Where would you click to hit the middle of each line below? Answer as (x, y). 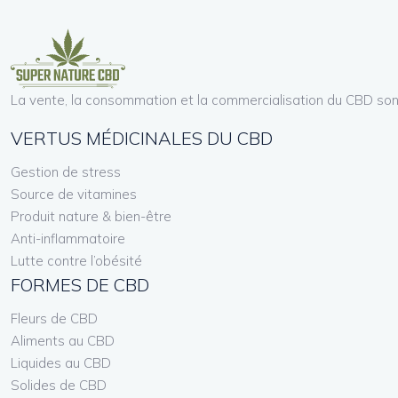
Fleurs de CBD (54, 318)
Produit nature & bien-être (91, 216)
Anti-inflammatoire (68, 238)
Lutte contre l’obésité (76, 260)
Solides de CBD (59, 385)
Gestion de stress (66, 171)
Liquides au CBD (61, 362)
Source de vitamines (74, 194)
